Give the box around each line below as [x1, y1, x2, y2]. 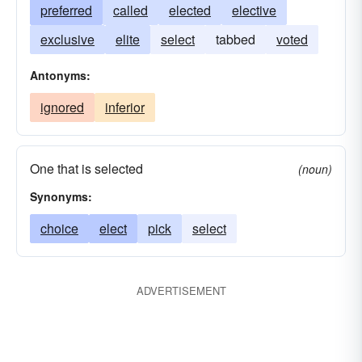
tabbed [216, 30, 255, 48]
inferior [105, 98, 145, 116]
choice [40, 219, 78, 238]
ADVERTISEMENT [136, 283, 226, 298]
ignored [40, 98, 84, 116]
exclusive [40, 30, 95, 48]
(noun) [298, 161, 332, 177]
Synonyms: [30, 188, 92, 204]
